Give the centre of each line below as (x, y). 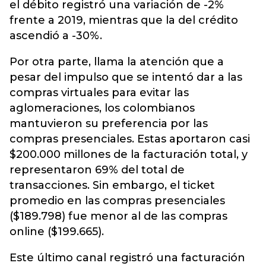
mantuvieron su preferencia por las (109, 123)
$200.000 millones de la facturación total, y (129, 154)
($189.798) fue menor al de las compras (118, 216)
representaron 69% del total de (97, 170)
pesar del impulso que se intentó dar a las (126, 77)
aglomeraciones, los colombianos (102, 108)
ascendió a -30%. (56, 36)
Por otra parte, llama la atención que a (117, 62)
